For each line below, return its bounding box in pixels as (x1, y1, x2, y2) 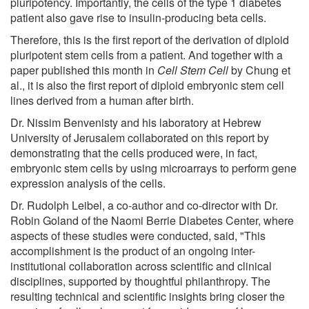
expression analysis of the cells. (10, 175, 166, 191)
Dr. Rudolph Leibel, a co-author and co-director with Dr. (10, 197, 278, 213)
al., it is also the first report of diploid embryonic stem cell (10, 77, 284, 93)
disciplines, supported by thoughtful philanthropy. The (10, 272, 270, 289)
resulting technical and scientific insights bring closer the (10, 288, 285, 304)
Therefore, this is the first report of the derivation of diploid (10, 31, 289, 48)
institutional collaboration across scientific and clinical (10, 257, 272, 274)
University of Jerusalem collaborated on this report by (10, 129, 269, 146)
